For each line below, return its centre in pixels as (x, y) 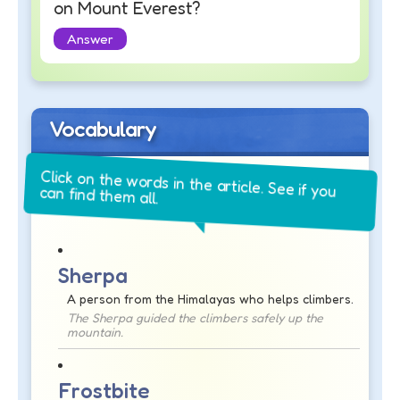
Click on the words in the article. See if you (188, 185)
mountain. (95, 331)
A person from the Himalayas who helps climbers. (210, 298)
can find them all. (108, 200)
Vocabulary (103, 128)
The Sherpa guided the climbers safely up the (195, 317)
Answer (90, 38)
